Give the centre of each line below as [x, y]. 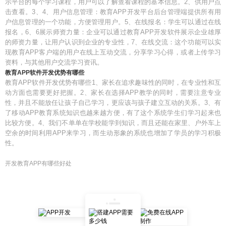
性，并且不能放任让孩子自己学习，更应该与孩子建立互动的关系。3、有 [113, 103]
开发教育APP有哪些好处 [38, 163]
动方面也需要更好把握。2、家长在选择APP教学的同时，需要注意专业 [113, 93]
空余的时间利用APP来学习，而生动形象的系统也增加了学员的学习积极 [113, 133]
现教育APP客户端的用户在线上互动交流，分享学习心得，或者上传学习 [113, 52]
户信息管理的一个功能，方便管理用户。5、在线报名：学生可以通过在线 [113, 22]
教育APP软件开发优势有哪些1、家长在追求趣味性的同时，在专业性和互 [113, 82]
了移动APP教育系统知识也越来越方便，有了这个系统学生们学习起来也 [113, 113]
